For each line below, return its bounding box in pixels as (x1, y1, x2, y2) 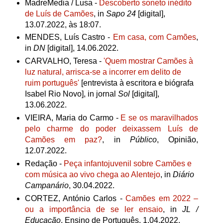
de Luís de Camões (24, 9, 94, 18)
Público (130, 135, 157, 144)
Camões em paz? (24, 135, 103, 144)
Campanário (24, 181, 69, 190)
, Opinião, (157, 135, 199, 144)
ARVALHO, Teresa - (30, 57, 104, 66)
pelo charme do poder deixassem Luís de (24, 124, 199, 133)
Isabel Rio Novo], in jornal (24, 90, 118, 99)
